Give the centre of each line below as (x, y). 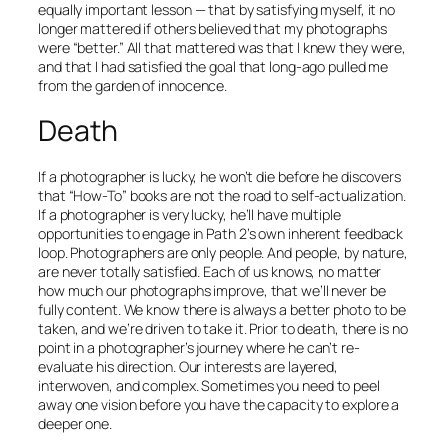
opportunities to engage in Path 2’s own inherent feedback (221, 233)
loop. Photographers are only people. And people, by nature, (223, 252)
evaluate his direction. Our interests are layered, (188, 366)
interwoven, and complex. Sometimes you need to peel (209, 385)
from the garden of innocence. (133, 85)
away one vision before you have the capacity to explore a (219, 404)
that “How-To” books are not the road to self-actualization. (222, 195)
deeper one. (75, 423)
